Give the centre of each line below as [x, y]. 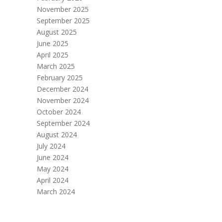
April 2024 [53, 180]
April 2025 [53, 55]
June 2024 [53, 158]
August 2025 [57, 32]
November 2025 [63, 9]
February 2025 [60, 78]
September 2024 [63, 123]
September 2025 [63, 21]
